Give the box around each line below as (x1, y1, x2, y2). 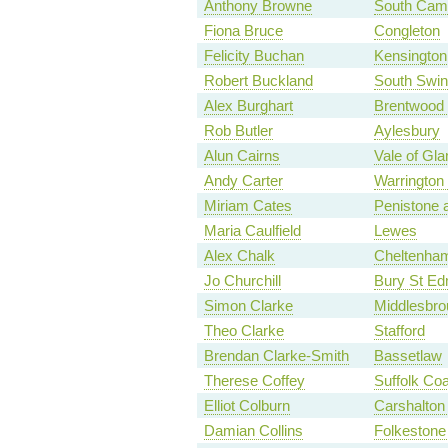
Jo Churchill (203, 272, 281, 290)
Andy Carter (203, 172, 283, 190)
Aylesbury (373, 122, 440, 140)
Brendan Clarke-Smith (203, 347, 349, 365)
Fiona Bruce (203, 22, 283, 40)
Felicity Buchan (203, 47, 304, 65)
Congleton (373, 22, 440, 40)
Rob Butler (203, 122, 273, 140)
